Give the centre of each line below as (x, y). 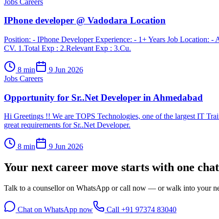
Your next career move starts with (90, 167)
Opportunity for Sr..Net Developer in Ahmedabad (103, 97)
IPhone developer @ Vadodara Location (85, 21)
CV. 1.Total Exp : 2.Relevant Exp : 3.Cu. (67, 48)
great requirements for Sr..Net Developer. (67, 125)
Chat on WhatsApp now (54, 210)
